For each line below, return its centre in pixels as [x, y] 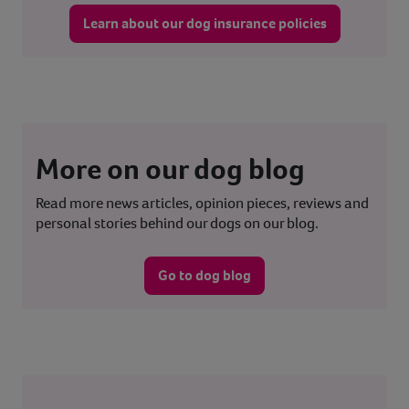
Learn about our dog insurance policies [204, 24]
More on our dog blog [170, 169]
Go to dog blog [204, 276]
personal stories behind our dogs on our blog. [178, 224]
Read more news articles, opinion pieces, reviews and [202, 204]
